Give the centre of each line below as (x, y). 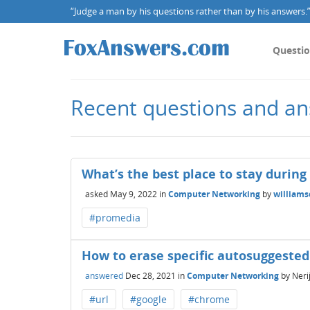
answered (104, 275)
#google (148, 299)
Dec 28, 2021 (151, 275)
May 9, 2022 (134, 194)
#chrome (209, 299)
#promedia (115, 218)
